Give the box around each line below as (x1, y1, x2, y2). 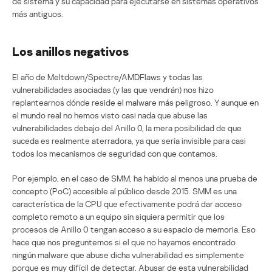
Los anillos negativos (12, 43, 129, 58)
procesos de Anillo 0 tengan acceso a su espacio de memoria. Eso (12, 223, 256, 234)
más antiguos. (12, 8, 63, 19)
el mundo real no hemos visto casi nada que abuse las (12, 109, 208, 120)
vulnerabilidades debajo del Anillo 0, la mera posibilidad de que (12, 122, 242, 133)
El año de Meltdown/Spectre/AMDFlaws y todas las (12, 71, 203, 82)
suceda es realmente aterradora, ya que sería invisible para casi (12, 135, 246, 146)
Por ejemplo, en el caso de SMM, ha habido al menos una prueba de (12, 172, 257, 183)
